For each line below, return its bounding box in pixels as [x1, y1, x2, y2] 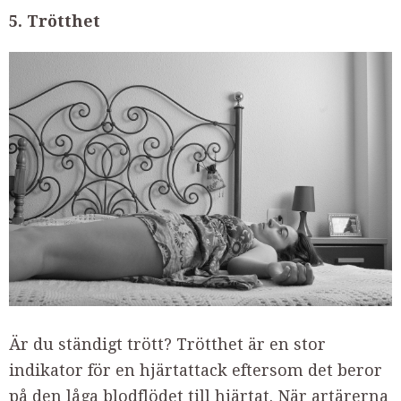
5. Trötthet [9, 12, 100, 31]
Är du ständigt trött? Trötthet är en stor [9, 335, 326, 354]
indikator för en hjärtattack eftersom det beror [9, 361, 382, 380]
